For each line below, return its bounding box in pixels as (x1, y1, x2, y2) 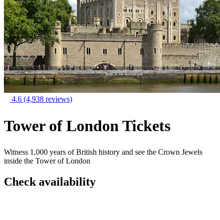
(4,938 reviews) (24, 95, 72, 103)
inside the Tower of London (4, 157, 90, 165)
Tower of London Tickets (4, 116, 170, 135)
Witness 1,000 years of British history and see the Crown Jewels (4, 148, 202, 157)
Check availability (4, 175, 96, 188)
